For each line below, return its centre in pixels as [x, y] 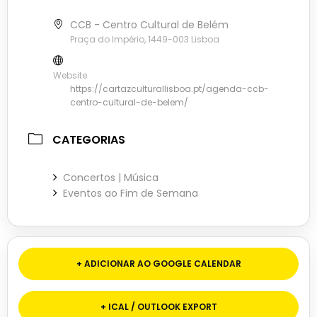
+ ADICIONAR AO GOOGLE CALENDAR [158, 264]
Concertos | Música [111, 178]
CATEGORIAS [89, 140]
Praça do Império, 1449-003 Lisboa [145, 40]
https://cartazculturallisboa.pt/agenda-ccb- [169, 89]
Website [70, 76]
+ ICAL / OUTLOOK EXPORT [158, 307]
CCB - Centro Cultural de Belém [149, 25]
